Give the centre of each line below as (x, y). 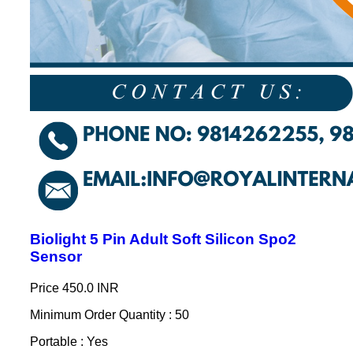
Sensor (56, 256)
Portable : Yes (69, 341)
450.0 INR (90, 288)
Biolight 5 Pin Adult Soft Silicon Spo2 (163, 239)
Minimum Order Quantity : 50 (109, 314)
